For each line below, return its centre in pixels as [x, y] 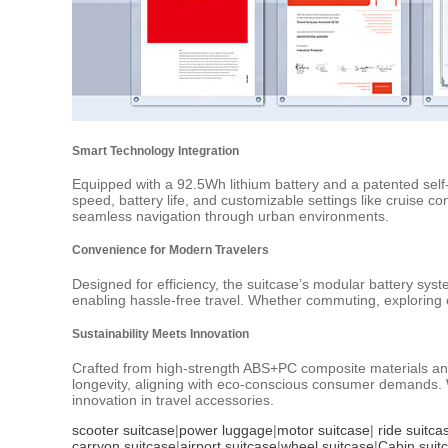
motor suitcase [323, 429]
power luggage [226, 429]
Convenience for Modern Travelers [170, 250]
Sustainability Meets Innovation [160, 334]
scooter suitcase [123, 429]
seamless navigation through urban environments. [230, 216]
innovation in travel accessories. [173, 399]
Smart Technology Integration [155, 150]
